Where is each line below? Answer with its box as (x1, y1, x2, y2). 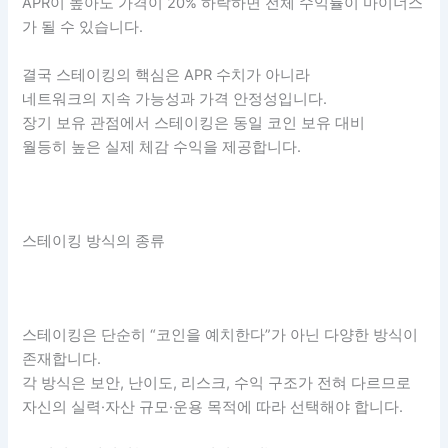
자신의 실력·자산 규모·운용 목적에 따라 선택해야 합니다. (22, 397, 404, 416)
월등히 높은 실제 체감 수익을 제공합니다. (22, 137, 302, 156)
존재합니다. (22, 349, 102, 368)
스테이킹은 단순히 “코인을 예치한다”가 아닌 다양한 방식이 (22, 325, 419, 344)
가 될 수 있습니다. (22, 18, 144, 37)
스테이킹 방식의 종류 (22, 232, 166, 251)
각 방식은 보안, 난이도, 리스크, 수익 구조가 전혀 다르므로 (22, 373, 412, 392)
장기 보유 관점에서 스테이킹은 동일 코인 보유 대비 (22, 113, 366, 132)
